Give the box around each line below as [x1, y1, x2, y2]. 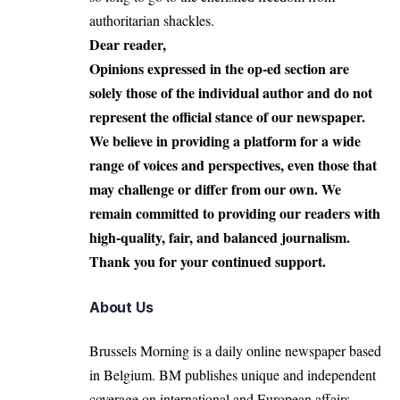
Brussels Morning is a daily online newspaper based [89, 340, 381, 360]
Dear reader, [89, 33, 166, 54]
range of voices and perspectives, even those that [89, 154, 377, 175]
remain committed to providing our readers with [89, 202, 380, 223]
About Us [89, 297, 154, 316]
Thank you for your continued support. [89, 250, 326, 271]
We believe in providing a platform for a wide [89, 129, 361, 151]
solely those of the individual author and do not [89, 81, 372, 103]
